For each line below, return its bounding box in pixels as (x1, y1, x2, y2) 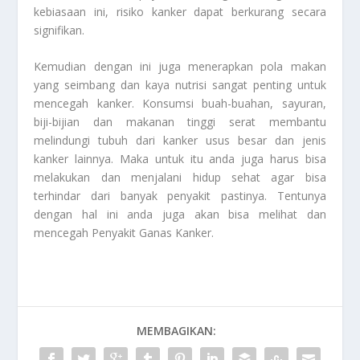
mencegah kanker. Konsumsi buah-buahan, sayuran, (34, 96, 326, 112)
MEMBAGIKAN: (136, 323, 216, 339)
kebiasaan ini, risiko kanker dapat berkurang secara (34, 4, 326, 20)
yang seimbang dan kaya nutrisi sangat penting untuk (34, 77, 326, 93)
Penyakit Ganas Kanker (92, 225, 212, 241)
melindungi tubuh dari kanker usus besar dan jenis (34, 133, 326, 149)
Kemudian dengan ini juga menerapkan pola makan (34, 59, 326, 75)
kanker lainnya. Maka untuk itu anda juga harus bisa (34, 151, 326, 167)
